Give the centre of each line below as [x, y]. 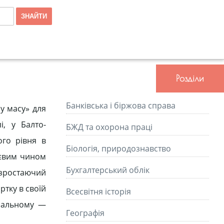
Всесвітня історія [98, 191]
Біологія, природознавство [118, 148]
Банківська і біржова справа [121, 105]
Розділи [190, 78]
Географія [85, 213]
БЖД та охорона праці [109, 127]
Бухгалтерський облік [108, 170]
